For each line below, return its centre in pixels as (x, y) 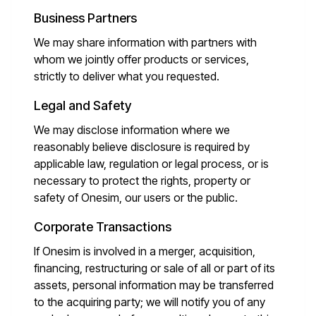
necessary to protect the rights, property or (142, 181)
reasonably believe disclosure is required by (142, 147)
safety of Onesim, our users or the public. (136, 197)
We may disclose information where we (132, 130)
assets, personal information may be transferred (154, 285)
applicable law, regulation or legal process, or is (151, 164)
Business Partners (85, 18)
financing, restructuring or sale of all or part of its (154, 268)
